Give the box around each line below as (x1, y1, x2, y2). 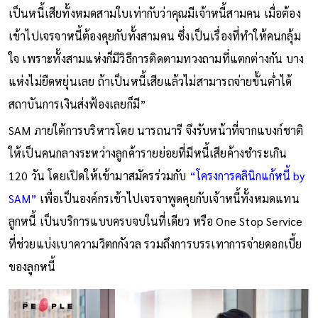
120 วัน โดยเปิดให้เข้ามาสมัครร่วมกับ (8, 168, 190, 183)
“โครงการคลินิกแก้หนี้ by (189, 168, 305, 183)
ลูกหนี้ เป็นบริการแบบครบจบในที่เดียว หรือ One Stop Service (8, 213, 303, 229)
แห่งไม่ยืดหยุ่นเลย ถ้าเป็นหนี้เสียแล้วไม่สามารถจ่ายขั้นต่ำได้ (8, 73, 292, 89)
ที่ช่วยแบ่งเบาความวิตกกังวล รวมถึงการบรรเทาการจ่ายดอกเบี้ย (8, 236, 302, 251)
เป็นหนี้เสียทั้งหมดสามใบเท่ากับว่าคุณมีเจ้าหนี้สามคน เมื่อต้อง (8, 5, 301, 21)
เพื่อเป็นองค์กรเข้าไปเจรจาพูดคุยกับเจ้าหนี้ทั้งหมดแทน (39, 190, 300, 206)
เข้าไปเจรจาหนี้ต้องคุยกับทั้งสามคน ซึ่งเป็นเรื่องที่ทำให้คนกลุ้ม (8, 28, 301, 43)
